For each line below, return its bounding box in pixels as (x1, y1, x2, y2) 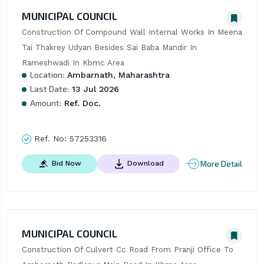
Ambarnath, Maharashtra (64, 70, 170, 80)
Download (127, 159, 164, 168)
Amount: (29, 97, 61, 108)
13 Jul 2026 (68, 84, 119, 94)
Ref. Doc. (61, 98, 101, 108)
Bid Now (51, 159, 81, 168)
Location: (29, 69, 64, 80)
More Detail (200, 159, 243, 169)
